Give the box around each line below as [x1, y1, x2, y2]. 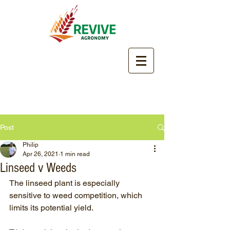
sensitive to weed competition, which [9, 190, 144, 200]
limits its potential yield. [9, 203, 95, 213]
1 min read [60, 150, 90, 158]
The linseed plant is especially [9, 178, 122, 188]
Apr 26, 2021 [23, 150, 59, 158]
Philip [23, 141, 39, 148]
